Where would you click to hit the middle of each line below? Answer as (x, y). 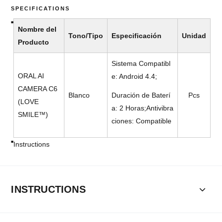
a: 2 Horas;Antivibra (143, 108)
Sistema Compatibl (141, 64)
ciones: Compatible (142, 121)
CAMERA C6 (38, 89)
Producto (34, 42)
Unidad (194, 36)
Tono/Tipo (86, 36)
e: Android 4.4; (135, 77)
